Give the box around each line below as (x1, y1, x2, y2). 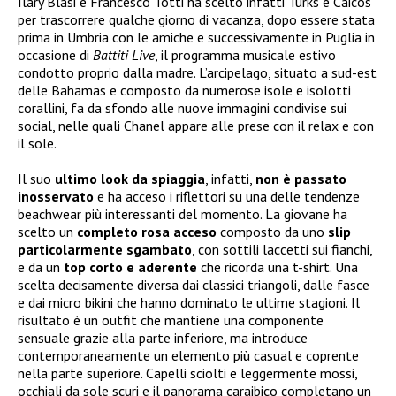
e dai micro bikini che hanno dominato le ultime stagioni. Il (18, 293, 360, 311)
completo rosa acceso (77, 222, 217, 240)
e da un (18, 257, 64, 276)
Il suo (18, 169, 55, 187)
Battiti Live (93, 45, 155, 64)
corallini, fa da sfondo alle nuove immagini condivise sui (18, 98, 346, 117)
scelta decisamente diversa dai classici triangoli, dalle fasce (18, 275, 369, 293)
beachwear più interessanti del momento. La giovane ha (18, 204, 347, 223)
